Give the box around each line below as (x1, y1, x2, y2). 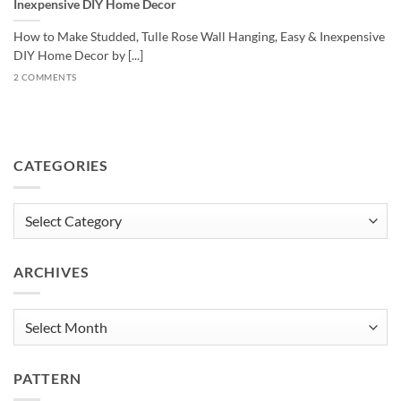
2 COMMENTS (13, 73, 77, 83)
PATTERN (13, 369, 81, 387)
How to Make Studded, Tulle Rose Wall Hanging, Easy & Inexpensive (13, 29, 385, 44)
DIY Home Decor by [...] (13, 47, 143, 63)
